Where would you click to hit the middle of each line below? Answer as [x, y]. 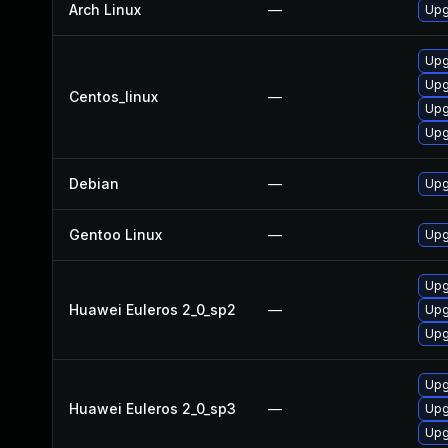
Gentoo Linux [115, 234]
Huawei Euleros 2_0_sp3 [152, 408]
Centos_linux [113, 96]
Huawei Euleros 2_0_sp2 [152, 309]
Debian [94, 183]
